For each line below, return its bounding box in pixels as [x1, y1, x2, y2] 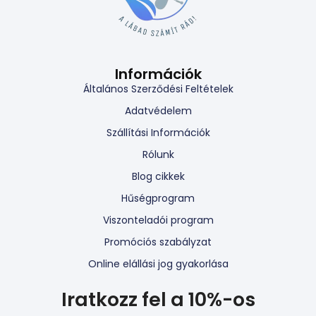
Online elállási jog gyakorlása [87, 256, 229, 271]
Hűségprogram [121, 190, 195, 205]
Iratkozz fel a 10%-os [61, 286, 255, 312]
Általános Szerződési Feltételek [83, 81, 233, 96]
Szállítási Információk [106, 125, 210, 140]
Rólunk [142, 147, 174, 162]
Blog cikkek [131, 169, 185, 183]
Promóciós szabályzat [104, 234, 212, 249]
